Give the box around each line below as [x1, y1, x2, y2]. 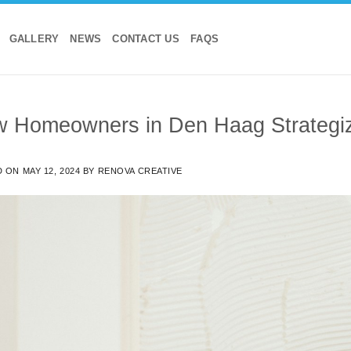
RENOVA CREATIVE [97, 165, 183, 175]
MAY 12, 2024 [22, 165, 81, 175]
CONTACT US [112, 33, 179, 45]
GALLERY [9, 33, 60, 45]
